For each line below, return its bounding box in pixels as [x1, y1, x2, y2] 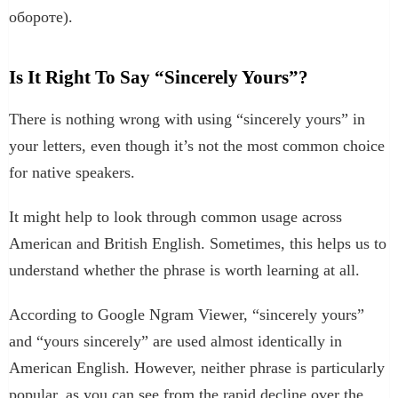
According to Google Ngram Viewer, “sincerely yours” [9, 305, 364, 323]
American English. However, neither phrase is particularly [9, 358, 385, 377]
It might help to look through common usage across [9, 207, 342, 226]
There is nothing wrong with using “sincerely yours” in [9, 109, 365, 128]
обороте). [9, 7, 73, 26]
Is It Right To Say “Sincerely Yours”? [9, 66, 308, 88]
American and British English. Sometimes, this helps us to [9, 234, 386, 252]
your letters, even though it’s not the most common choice [9, 136, 385, 155]
